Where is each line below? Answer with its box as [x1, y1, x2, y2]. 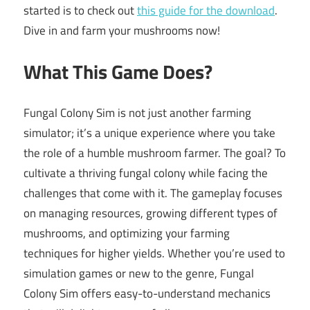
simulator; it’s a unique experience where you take [24, 123, 275, 142]
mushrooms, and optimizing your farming [24, 224, 230, 242]
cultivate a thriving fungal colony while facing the [24, 163, 268, 182]
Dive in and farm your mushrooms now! [24, 21, 220, 39]
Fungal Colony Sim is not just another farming [24, 103, 251, 122]
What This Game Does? [24, 57, 212, 87]
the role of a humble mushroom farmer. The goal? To [24, 143, 286, 162]
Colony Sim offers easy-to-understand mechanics [24, 284, 271, 302]
